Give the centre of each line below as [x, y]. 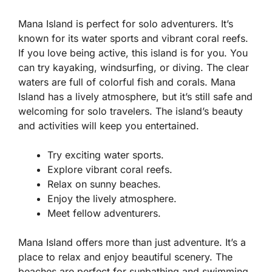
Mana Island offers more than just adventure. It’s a [132, 243]
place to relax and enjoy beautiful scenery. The [125, 257]
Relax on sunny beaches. [104, 184]
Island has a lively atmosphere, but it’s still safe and [135, 97]
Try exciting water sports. [106, 155]
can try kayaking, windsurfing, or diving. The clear [134, 68]
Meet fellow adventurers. [104, 213]
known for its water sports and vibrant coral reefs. [133, 39]
